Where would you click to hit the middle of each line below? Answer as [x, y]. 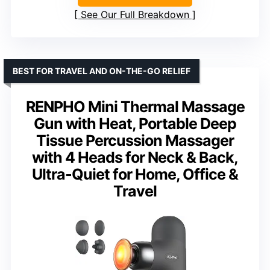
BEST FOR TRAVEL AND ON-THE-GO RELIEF [102, 71]
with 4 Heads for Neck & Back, [135, 158]
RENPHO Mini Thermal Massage [135, 107]
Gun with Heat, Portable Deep [135, 124]
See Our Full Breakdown [135, 15]
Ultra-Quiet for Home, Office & [135, 174]
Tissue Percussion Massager [135, 141]
